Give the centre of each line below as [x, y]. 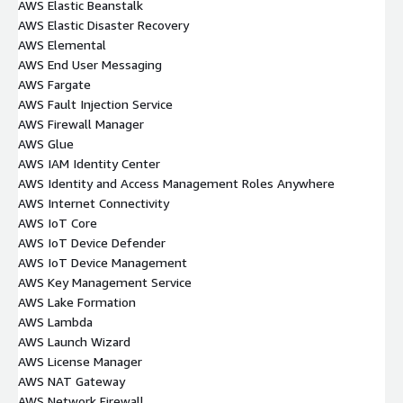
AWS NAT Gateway [72, 381]
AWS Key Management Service [105, 282]
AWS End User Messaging [90, 64]
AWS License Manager [80, 361]
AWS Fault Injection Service [95, 103]
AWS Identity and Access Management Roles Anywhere [176, 183]
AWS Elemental [62, 44]
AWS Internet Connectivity [94, 202]
